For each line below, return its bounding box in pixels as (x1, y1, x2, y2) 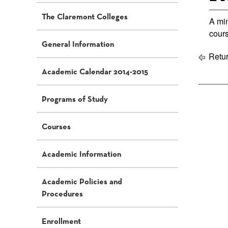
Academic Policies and (42, 176, 122, 186)
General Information (42, 39, 114, 49)
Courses (42, 121, 71, 131)
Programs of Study (42, 94, 108, 104)
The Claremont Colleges (42, 11, 128, 21)
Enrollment (42, 216, 81, 226)
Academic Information (42, 149, 121, 159)
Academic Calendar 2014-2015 (42, 66, 148, 76)
